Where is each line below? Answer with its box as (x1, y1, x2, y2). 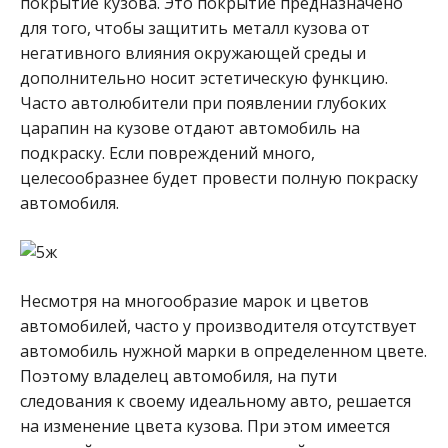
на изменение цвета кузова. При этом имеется (20, 414, 390, 437)
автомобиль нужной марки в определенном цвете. (20, 339, 427, 362)
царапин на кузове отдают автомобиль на (20, 116, 360, 139)
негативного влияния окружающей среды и (20, 41, 366, 64)
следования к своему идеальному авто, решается (20, 389, 411, 412)
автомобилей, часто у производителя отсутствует (20, 314, 417, 337)
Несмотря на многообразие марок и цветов (20, 289, 369, 312)
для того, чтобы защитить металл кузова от (20, 16, 370, 39)
